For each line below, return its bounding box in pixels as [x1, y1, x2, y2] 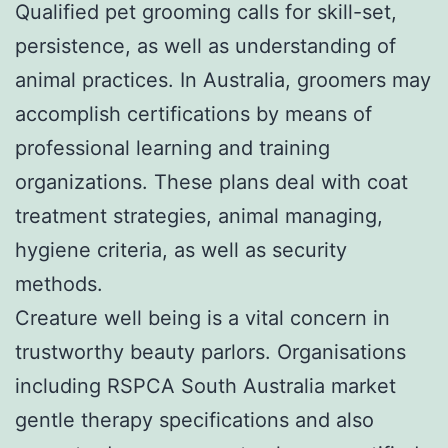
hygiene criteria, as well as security [15, 237, 347, 262]
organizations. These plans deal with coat [15, 169, 408, 194]
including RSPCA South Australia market [15, 373, 396, 398]
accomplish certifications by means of [15, 101, 372, 126]
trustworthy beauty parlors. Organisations [15, 339, 406, 364]
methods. [15, 271, 103, 296]
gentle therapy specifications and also [15, 407, 374, 432]
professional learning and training [15, 135, 330, 160]
